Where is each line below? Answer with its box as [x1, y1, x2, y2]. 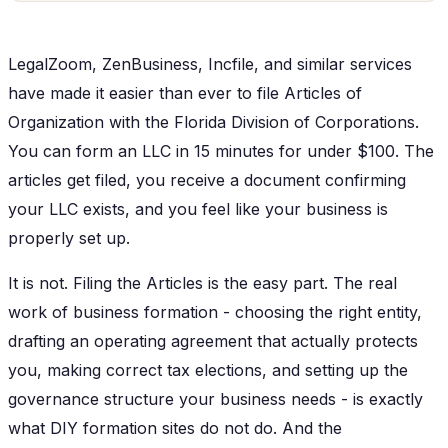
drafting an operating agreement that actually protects [8, 330, 418, 351]
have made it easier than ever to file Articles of [8, 82, 362, 103]
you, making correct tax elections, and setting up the [8, 359, 408, 380]
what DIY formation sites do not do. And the [8, 417, 342, 438]
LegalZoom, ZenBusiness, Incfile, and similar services [8, 53, 412, 74]
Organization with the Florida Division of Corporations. [8, 111, 419, 132]
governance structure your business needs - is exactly [8, 388, 423, 409]
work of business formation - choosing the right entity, [8, 301, 422, 322]
